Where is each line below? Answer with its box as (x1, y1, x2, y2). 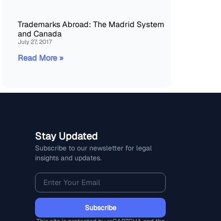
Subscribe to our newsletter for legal (35, 143, 152, 152)
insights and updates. (35, 153, 102, 162)
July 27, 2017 (18, 37, 52, 46)
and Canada (18, 28, 62, 39)
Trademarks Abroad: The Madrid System (18, 19, 164, 30)
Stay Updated (35, 129, 98, 143)
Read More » (18, 52, 64, 63)
